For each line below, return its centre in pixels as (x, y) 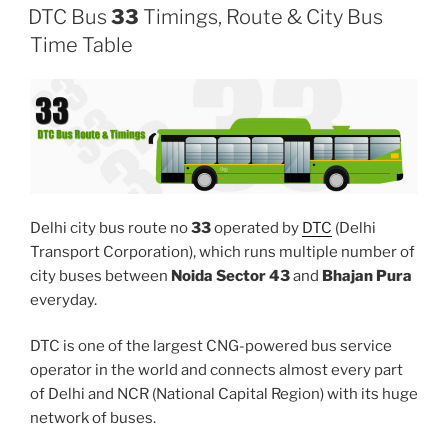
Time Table (81, 45)
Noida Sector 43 (230, 275)
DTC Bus (69, 17)
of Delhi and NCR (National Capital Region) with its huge (224, 394)
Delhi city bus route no (110, 227)
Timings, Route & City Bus (261, 17)
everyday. (63, 299)
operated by (256, 227)
